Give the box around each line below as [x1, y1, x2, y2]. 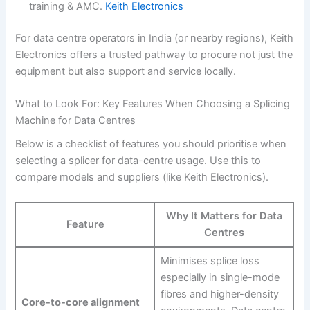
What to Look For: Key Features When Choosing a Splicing [15, 98, 291, 111]
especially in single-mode [160, 271, 280, 284]
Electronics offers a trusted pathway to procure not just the [15, 48, 293, 61]
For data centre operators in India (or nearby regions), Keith [15, 31, 294, 44]
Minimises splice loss [160, 254, 259, 267]
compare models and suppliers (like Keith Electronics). [15, 171, 269, 184]
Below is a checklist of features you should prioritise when [15, 138, 287, 151]
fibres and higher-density [160, 287, 279, 300]
